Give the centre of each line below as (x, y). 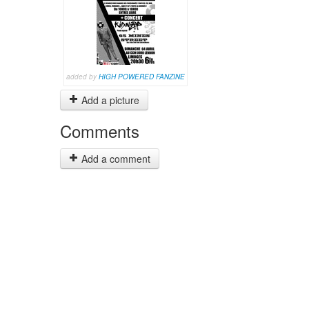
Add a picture (109, 100)
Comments (100, 131)
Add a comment (114, 159)
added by (82, 77)
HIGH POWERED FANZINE (142, 77)
